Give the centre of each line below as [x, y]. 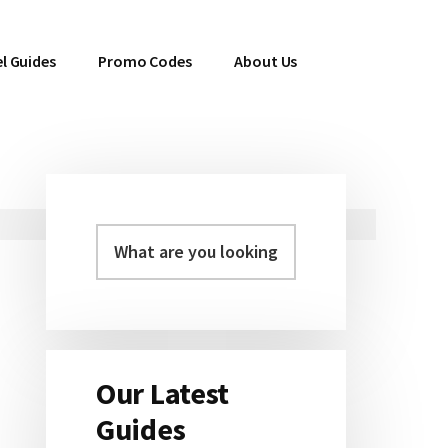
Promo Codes [145, 61]
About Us [266, 61]
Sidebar [115, 302]
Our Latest [162, 393]
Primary [119, 256]
